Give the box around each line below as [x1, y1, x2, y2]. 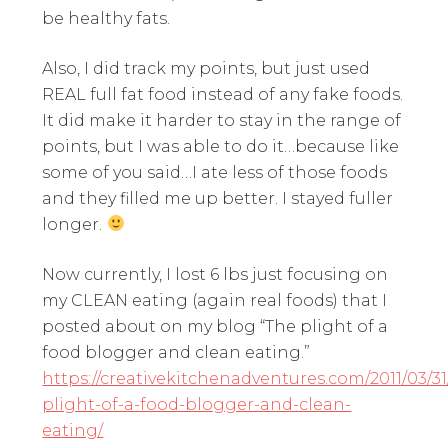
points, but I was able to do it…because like [42, 136, 400, 156]
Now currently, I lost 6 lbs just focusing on [42, 264, 389, 284]
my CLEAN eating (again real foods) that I [42, 290, 388, 310]
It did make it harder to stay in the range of [42, 110, 402, 130]
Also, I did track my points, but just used [42, 58, 371, 78]
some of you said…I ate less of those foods [42, 162, 388, 182]
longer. [42, 214, 107, 234]
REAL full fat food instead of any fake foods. [42, 84, 404, 104]
